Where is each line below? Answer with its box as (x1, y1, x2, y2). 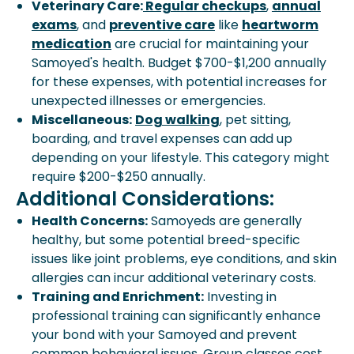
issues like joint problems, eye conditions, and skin (32, 250, 337, 268)
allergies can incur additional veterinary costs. (32, 269, 316, 287)
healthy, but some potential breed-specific (32, 231, 300, 249)
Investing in (204, 288, 277, 306)
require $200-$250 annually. (32, 168, 205, 186)
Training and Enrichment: (32, 288, 204, 306)
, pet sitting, (220, 111, 291, 129)
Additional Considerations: (16, 186, 274, 212)
